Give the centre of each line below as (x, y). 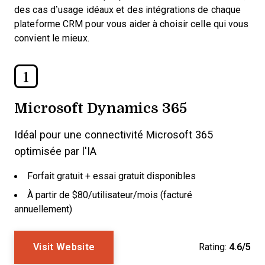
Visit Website (64, 247)
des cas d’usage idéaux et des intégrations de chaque (128, 10)
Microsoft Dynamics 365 (101, 107)
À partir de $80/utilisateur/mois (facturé (110, 195)
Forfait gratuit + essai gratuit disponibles (112, 176)
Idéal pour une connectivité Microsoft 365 (114, 135)
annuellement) (43, 209)
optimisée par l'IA (55, 151)
